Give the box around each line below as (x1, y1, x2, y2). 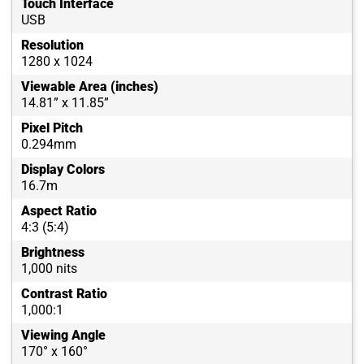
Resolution (21, 37, 84, 54)
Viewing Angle (21, 327, 106, 344)
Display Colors (21, 162, 105, 178)
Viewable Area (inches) (21, 79, 158, 95)
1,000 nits (21, 261, 77, 277)
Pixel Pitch (21, 120, 83, 136)
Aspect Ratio (21, 203, 97, 219)
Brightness (21, 245, 84, 261)
